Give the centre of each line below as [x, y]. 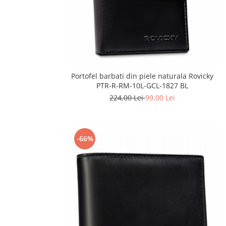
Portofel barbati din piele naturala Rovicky [142, 76]
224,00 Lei [127, 98]
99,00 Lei [160, 98]
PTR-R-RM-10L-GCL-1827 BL [142, 86]
